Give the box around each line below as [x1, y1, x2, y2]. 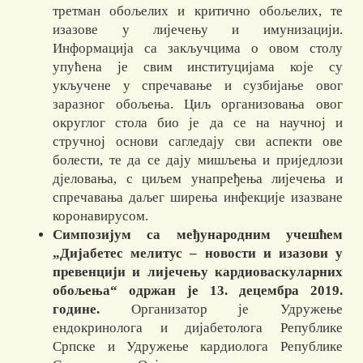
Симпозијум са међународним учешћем [53, 227, 343, 243]
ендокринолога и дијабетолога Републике [53, 320, 343, 336]
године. [53, 301, 100, 318]
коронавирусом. [53, 208, 149, 224]
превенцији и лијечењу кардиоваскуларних [53, 264, 343, 280]
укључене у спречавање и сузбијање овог [53, 78, 343, 94]
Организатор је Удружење [100, 301, 343, 318]
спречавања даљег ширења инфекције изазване [53, 190, 343, 206]
